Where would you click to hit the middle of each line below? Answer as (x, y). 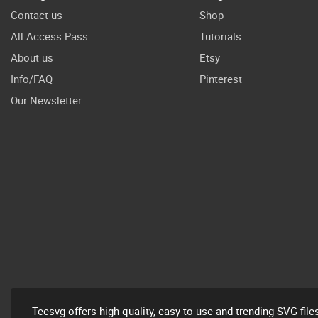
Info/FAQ (32, 79)
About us (32, 57)
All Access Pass (49, 36)
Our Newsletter (46, 100)
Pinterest (221, 79)
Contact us (37, 15)
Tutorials (220, 36)
